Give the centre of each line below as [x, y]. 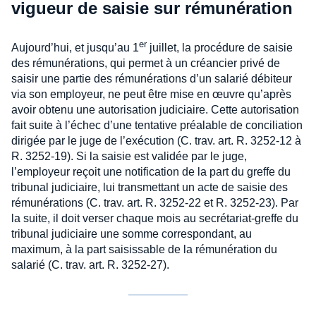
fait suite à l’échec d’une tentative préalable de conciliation [157, 126]
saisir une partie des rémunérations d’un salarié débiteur [152, 79]
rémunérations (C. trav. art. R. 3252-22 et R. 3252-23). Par [155, 203]
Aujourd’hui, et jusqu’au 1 [75, 48]
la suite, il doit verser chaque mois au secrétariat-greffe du [155, 219]
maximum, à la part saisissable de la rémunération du [144, 250]
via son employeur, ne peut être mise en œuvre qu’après [151, 95]
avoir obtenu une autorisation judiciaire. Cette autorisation [155, 110]
